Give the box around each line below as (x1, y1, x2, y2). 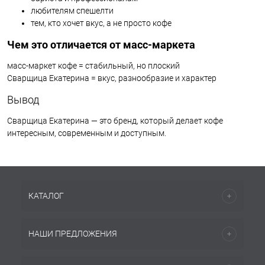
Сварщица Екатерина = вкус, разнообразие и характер (7, 73, 216, 83)
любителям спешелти (31, 6, 114, 16)
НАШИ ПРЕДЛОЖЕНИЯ (28, 229, 117, 238)
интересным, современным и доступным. (7, 128, 166, 138)
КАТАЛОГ (28, 191, 64, 201)
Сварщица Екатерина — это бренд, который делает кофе (7, 115, 223, 125)
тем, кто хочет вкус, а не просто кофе (31, 18, 172, 28)
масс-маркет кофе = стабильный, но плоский (7, 60, 180, 70)
